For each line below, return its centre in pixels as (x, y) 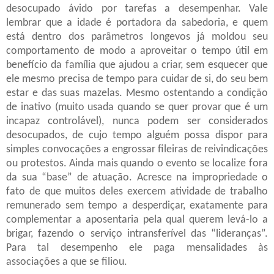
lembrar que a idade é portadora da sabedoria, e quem (137, 23)
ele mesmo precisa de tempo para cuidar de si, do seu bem (137, 80)
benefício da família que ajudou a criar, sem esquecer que (137, 65)
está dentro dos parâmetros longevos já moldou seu (137, 37)
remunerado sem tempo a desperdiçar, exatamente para (137, 206)
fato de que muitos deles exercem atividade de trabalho (137, 192)
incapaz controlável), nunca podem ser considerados (137, 122)
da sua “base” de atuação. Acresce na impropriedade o (137, 178)
